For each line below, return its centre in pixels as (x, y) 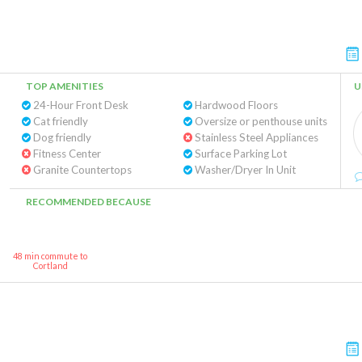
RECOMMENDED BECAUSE (88, 202)
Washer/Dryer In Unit (244, 170)
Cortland (50, 265)
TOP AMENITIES (65, 86)
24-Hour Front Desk (80, 105)
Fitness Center (66, 154)
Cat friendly (59, 121)
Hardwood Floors (235, 105)
